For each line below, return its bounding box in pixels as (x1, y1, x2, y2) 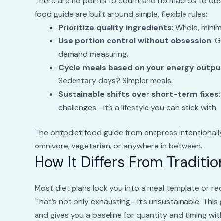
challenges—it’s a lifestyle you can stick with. (58, 102, 218, 113)
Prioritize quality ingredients (58, 22, 172, 33)
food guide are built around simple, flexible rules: (34, 9, 207, 20)
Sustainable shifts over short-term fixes (58, 89, 219, 100)
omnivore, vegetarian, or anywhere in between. (34, 141, 202, 151)
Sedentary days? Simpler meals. (58, 75, 173, 86)
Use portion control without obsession (58, 36, 211, 46)
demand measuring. (58, 49, 128, 60)
